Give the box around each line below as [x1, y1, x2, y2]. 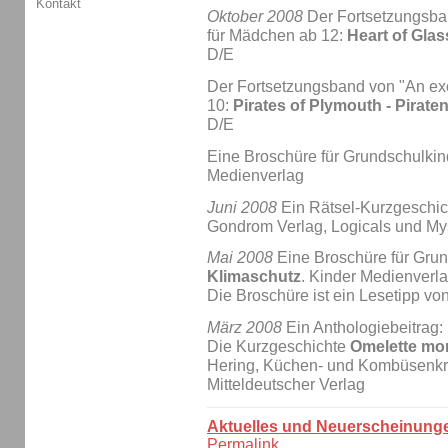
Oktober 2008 [207, 8, 303, 26]
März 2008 [207, 319, 282, 337]
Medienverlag [207, 166, 304, 184]
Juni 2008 [207, 198, 277, 216]
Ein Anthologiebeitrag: [282, 319, 443, 337]
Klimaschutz [207, 268, 301, 286]
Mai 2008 [207, 249, 273, 267]
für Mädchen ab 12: [207, 27, 347, 45]
